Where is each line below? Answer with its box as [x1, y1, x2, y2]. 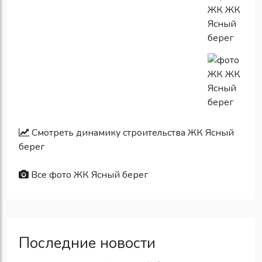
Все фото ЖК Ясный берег [29, 168, 148, 181]
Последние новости [19, 232, 156, 253]
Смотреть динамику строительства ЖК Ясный [29, 126, 234, 139]
